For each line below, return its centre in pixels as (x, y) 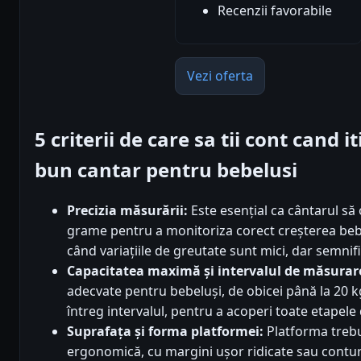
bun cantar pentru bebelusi (166, 169)
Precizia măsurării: (127, 211)
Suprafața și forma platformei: (165, 332)
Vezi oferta (220, 75)
